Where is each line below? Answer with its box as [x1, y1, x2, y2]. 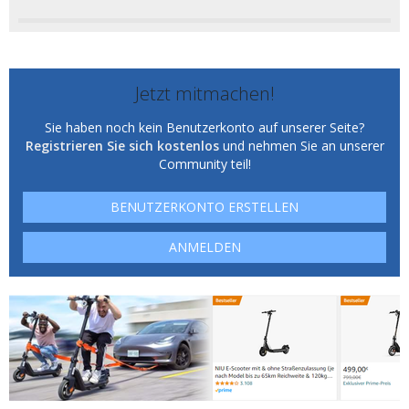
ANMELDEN [168, 238, 241, 256]
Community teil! [158, 155, 251, 173]
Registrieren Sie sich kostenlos [25, 137, 219, 154]
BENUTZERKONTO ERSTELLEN [110, 198, 299, 215]
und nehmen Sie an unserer [218, 137, 384, 154]
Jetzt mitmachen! [134, 81, 275, 106]
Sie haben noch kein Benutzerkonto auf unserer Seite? [45, 119, 364, 136]
